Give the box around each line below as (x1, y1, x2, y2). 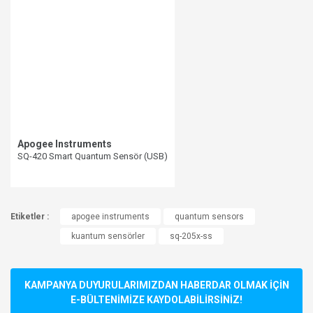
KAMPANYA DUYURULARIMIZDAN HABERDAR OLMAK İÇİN (24, 279, 289, 291)
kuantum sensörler (71, 231, 145, 242)
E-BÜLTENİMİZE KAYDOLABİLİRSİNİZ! (71, 294, 242, 306)
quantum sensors (175, 212, 244, 222)
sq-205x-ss (170, 231, 212, 242)
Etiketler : (10, 212, 49, 222)
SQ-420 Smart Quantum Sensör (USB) (17, 151, 168, 162)
